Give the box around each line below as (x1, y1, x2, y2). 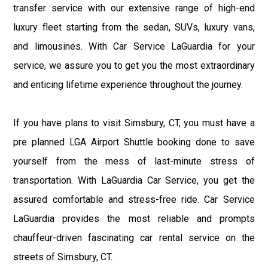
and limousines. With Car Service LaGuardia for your (13, 40, 255, 52)
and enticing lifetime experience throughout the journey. (13, 78, 243, 90)
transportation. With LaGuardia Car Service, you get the (13, 174, 255, 186)
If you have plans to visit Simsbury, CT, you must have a (13, 117, 255, 129)
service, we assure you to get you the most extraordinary (13, 59, 255, 71)
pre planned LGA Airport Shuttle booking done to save (13, 136, 255, 148)
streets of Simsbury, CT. (13, 251, 113, 263)
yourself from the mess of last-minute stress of (13, 155, 255, 167)
